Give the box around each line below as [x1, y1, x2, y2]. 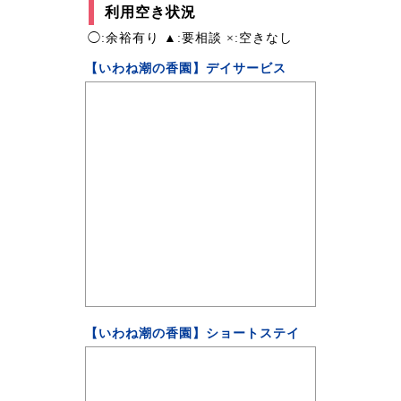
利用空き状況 [105, 4, 196, 20]
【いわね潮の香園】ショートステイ [85, 326, 300, 340]
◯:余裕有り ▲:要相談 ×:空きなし [88, 30, 293, 45]
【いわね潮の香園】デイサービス [85, 61, 286, 75]
